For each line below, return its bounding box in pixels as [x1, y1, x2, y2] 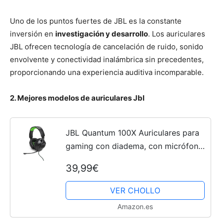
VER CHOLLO [110, 185, 160, 195]
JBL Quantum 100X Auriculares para [65, 127, 199, 138]
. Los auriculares [148, 29, 205, 39]
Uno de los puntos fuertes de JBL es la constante [10, 16, 182, 26]
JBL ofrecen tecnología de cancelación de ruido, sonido [10, 42, 203, 52]
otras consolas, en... [65, 181, 140, 191]
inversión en [10, 29, 55, 39]
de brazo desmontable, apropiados [65, 154, 197, 164]
